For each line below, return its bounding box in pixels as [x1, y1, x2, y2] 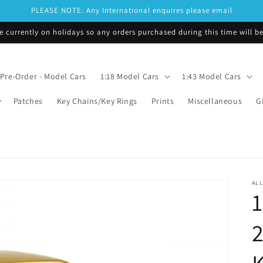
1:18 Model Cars [100, 70, 159, 82]
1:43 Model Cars [181, 70, 241, 82]
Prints [151, 95, 174, 106]
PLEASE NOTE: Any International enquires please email [31, 5, 232, 15]
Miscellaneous [188, 95, 242, 106]
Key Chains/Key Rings [56, 95, 137, 106]
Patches [13, 95, 43, 106]
